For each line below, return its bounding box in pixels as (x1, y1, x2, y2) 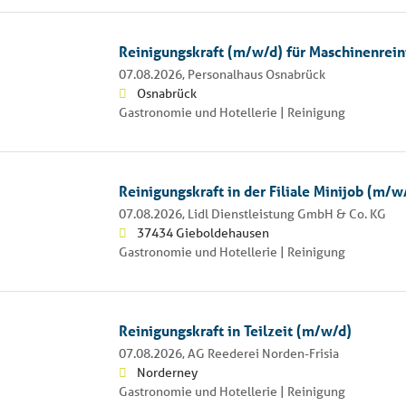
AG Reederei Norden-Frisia (187, 344, 339, 362)
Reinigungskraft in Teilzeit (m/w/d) (118, 320, 352, 340)
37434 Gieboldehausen (136, 224, 269, 241)
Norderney (136, 363, 198, 381)
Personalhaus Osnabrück (187, 65, 325, 82)
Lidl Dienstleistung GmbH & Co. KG (187, 205, 386, 222)
